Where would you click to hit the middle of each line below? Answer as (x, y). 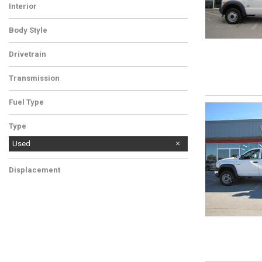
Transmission (34, 78)
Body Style (28, 30)
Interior (23, 6)
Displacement (35, 170)
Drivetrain (27, 54)
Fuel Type (26, 102)
